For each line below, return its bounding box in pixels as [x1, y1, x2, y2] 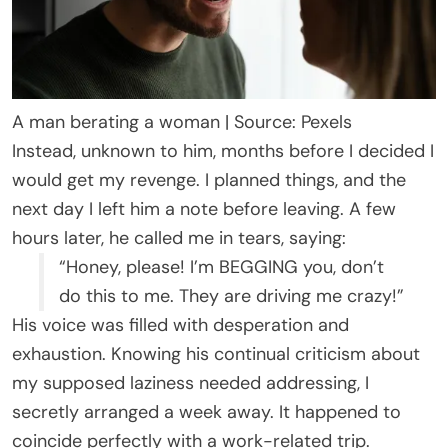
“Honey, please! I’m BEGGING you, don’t [59, 255, 384, 280]
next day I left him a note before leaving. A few [12, 197, 396, 222]
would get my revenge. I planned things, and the [12, 168, 406, 193]
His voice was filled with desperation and [12, 313, 349, 338]
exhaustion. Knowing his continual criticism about [12, 342, 420, 367]
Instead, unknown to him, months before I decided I [12, 139, 434, 164]
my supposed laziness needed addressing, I [12, 371, 369, 396]
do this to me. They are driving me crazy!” [59, 284, 404, 309]
